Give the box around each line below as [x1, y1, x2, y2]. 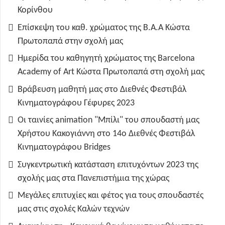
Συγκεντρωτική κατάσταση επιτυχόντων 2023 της [18, 160, 198, 170]
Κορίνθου [18, 6, 53, 16]
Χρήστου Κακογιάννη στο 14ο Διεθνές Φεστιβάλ [18, 129, 195, 139]
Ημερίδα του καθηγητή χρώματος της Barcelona [18, 54, 195, 64]
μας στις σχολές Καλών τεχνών [18, 204, 130, 214]
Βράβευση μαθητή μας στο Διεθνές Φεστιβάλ [18, 84, 186, 94]
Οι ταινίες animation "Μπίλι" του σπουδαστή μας [18, 116, 199, 126]
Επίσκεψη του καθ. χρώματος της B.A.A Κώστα [18, 23, 190, 33]
